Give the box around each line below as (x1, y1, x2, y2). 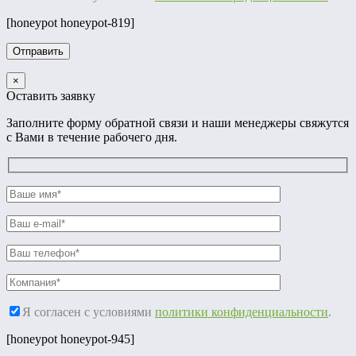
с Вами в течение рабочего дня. (6, 130, 177, 145)
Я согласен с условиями (22, 304, 152, 319)
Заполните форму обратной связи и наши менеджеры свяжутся (6, 116, 349, 130)
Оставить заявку (6, 89, 95, 103)
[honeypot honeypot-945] (6, 331, 134, 346)
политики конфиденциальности (155, 304, 328, 319)
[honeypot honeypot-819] (6, 16, 134, 30)
